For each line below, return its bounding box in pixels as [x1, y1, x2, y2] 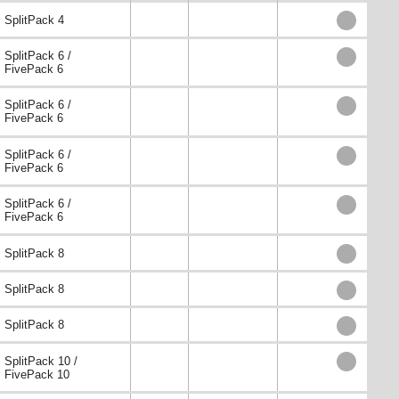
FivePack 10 [4, 367, 69, 381]
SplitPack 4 [4, 12, 64, 27]
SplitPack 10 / [4, 354, 77, 368]
